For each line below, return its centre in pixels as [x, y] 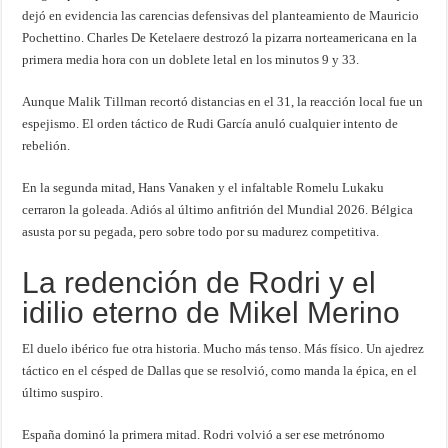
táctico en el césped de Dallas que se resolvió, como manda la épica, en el [220, 371]
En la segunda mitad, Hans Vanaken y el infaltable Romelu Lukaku [203, 188]
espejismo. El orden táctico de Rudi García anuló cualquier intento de [210, 124]
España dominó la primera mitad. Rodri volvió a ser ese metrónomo [204, 435]
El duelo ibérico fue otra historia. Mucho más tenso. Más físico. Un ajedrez [223, 349]
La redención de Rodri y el [199, 283]
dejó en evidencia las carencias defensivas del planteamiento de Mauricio [221, 16]
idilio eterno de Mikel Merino [211, 313]
